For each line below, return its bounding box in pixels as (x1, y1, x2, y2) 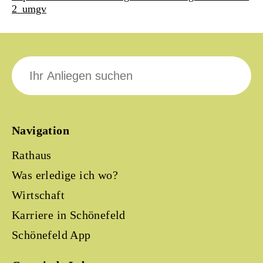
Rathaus (12, 149, 52, 161)
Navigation (12, 124, 69, 137)
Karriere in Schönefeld (12, 208, 126, 221)
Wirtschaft (12, 188, 65, 201)
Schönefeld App (12, 228, 91, 241)
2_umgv (12, 3, 46, 15)
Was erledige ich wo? (12, 168, 118, 181)
